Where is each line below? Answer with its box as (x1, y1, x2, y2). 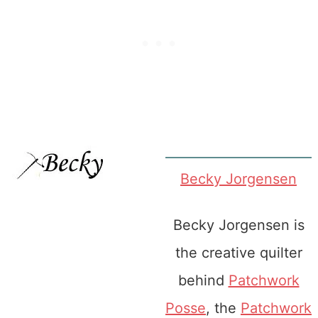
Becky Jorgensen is (172, 216, 305, 234)
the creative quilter (175, 244, 302, 262)
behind (177, 272, 229, 290)
